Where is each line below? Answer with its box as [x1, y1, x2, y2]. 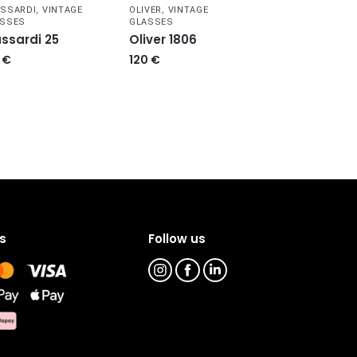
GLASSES [128, 17, 174, 28]
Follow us [148, 230, 206, 248]
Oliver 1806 [128, 31, 197, 49]
